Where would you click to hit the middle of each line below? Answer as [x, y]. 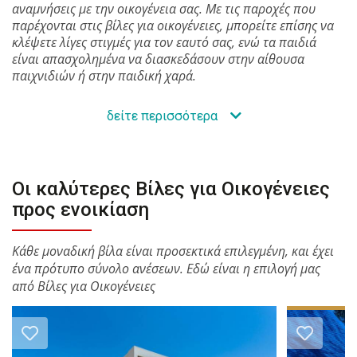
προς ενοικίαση [80, 210]
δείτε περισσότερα [163, 116]
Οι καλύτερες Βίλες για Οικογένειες [171, 189]
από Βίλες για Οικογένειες [84, 286]
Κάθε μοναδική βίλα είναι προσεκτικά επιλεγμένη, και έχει [173, 251]
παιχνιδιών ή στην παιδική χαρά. [104, 76]
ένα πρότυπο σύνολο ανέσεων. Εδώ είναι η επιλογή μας [166, 269]
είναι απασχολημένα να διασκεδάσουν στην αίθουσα [158, 59]
